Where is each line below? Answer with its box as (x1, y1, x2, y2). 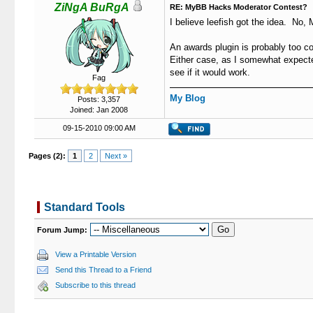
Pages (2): (29, 152, 66, 160)
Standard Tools (43, 201, 125, 213)
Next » (105, 152, 128, 160)
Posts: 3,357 (78, 95, 120, 103)
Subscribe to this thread (54, 281, 136, 289)
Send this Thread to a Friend (54, 265, 152, 274)
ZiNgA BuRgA (54, 1, 129, 13)
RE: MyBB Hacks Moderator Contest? (169, 3, 307, 11)
